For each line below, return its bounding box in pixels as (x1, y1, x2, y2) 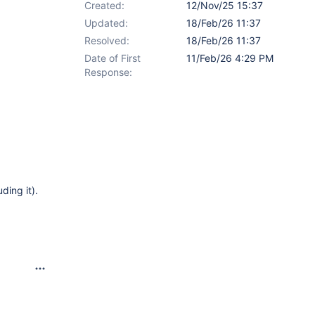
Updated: (84, 17, 128, 29)
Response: (84, 66, 132, 78)
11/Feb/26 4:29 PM (186, 52, 274, 64)
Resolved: (84, 34, 129, 46)
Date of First (84, 52, 141, 64)
